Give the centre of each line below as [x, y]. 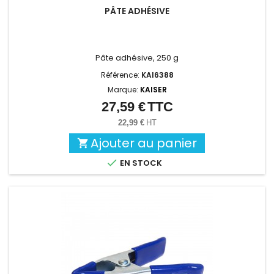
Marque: [124, 90]
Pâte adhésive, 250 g [137, 58]
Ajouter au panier [144, 143]
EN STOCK [140, 163]
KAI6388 [157, 75]
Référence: [121, 75]
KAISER [153, 90]
